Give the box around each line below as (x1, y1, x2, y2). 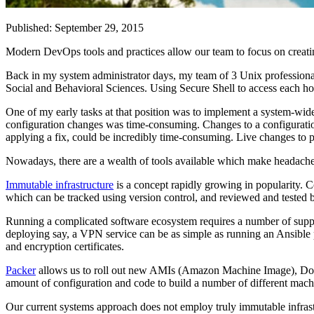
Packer (6, 264, 36, 276)
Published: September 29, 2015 (6, 22, 144, 34)
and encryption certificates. (6, 240, 124, 252)
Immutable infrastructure (6, 179, 114, 191)
